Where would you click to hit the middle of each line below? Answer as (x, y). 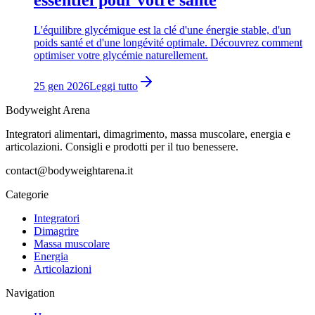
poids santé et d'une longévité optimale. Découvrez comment (168, 43)
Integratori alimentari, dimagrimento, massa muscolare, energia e (148, 134)
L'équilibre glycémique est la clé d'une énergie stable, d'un (162, 30)
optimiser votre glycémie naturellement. (121, 56)
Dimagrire (56, 231)
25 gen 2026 (62, 86)
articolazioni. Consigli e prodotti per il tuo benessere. (122, 147)
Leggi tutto (114, 86)
